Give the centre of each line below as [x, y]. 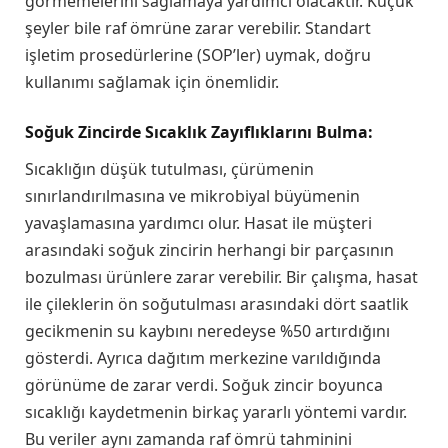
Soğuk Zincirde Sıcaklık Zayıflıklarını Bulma [196, 131]
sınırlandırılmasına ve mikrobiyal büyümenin [192, 195]
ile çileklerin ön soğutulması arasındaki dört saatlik [217, 303]
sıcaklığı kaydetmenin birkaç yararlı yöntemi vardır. [216, 411]
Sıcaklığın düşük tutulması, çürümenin [169, 168]
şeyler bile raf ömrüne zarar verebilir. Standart [198, 28]
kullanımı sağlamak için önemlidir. [152, 82]
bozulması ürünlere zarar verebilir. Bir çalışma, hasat [221, 276]
